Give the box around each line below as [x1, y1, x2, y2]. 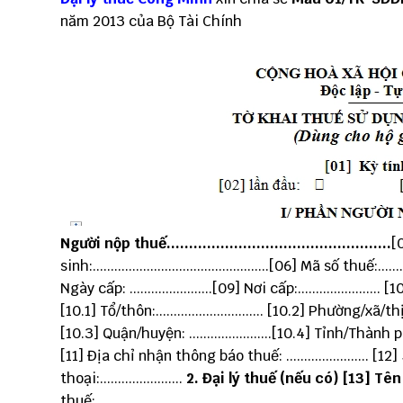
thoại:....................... [60, 369, 186, 388]
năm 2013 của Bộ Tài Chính [60, 12, 242, 31]
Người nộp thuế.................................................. [60, 234, 391, 253]
